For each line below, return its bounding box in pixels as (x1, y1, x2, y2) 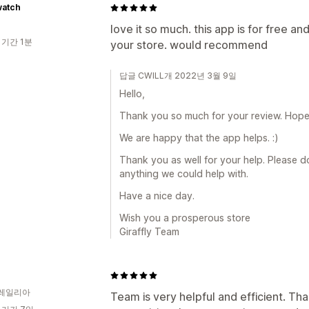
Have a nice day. (119, 190, 195, 201)
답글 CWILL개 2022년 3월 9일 (119, 70, 237, 81)
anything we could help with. (119, 168, 248, 179)
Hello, (119, 88, 145, 99)
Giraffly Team (119, 226, 179, 237)
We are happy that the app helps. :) (119, 132, 279, 143)
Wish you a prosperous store (119, 212, 250, 223)
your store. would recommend (110, 38, 268, 52)
